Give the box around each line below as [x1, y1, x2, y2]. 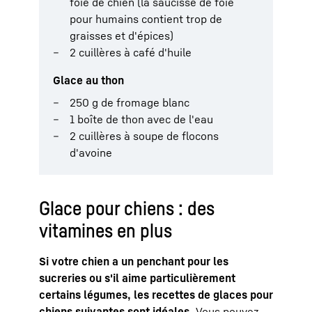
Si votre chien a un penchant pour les [39, 253, 228, 268]
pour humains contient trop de [70, 11, 222, 26]
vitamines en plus [39, 218, 172, 242]
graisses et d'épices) [70, 28, 173, 42]
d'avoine [70, 145, 112, 159]
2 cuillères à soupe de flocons [70, 128, 219, 143]
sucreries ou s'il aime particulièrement [39, 270, 235, 285]
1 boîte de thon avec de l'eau [70, 111, 213, 126]
